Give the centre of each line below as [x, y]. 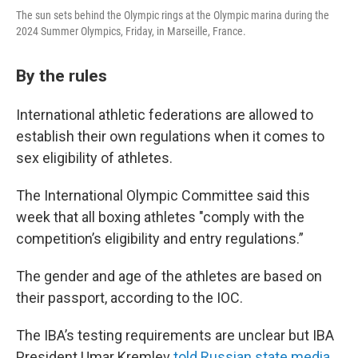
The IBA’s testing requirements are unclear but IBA [175, 335]
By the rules [62, 76]
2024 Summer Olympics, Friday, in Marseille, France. [131, 31]
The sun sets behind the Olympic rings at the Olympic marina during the [173, 15]
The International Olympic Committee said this [163, 195]
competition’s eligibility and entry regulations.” [160, 239]
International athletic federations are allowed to [165, 115]
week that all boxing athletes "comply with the [160, 217]
